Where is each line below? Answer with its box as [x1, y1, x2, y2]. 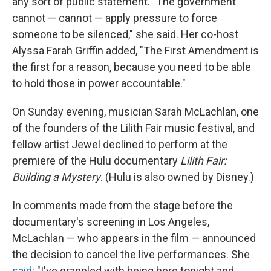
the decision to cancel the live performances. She [12, 248, 250, 261]
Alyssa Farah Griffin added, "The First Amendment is [12, 44, 259, 57]
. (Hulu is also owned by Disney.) [100, 171, 254, 183]
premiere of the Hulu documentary [12, 154, 180, 167]
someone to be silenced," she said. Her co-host [12, 28, 238, 41]
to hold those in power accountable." [12, 77, 186, 90]
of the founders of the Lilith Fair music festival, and [12, 122, 255, 134]
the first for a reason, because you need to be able [12, 60, 251, 73]
